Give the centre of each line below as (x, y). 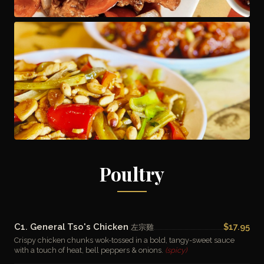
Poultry (132, 174)
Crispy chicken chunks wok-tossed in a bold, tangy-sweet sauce (124, 240)
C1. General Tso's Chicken (72, 227)
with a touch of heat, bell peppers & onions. (90, 250)
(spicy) (176, 250)
